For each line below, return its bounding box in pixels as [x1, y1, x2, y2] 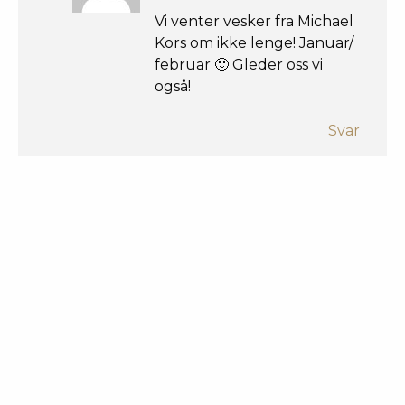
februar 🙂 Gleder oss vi [155, 55, 323, 73]
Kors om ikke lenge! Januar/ [155, 33, 353, 52]
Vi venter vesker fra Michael [155, 12, 353, 30]
